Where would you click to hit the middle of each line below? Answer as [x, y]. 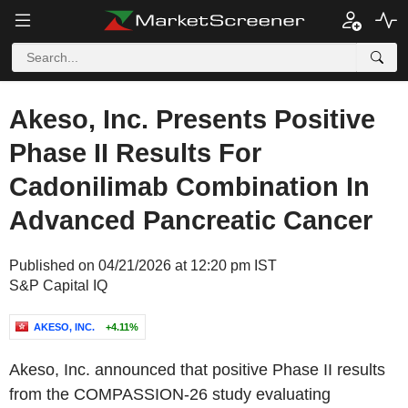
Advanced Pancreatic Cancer [191, 220]
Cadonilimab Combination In [189, 187]
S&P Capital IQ [58, 286]
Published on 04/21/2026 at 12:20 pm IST [143, 265]
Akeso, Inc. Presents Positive [192, 119]
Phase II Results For [135, 153]
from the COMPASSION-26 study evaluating [170, 394]
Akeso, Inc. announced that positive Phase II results [197, 370]
